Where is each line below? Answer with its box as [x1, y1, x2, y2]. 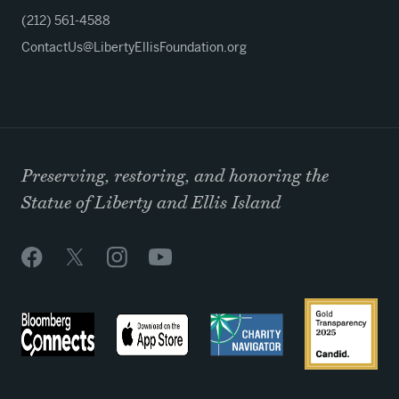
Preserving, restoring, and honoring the [21, 166, 329, 187]
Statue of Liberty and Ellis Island [21, 192, 281, 214]
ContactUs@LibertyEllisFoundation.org [21, 39, 247, 55]
